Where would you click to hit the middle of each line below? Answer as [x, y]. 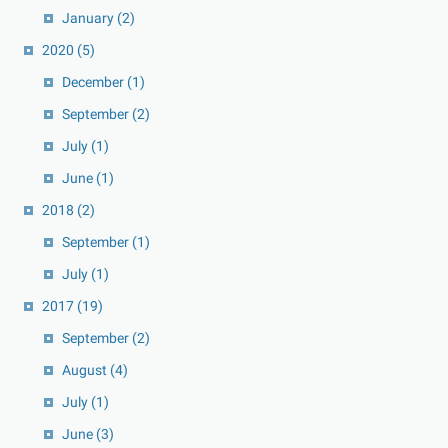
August [86, 370]
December [94, 82]
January [89, 18]
